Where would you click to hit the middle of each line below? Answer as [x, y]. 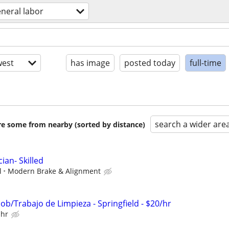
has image [90, 63]
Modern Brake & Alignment [54, 171]
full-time [205, 63]
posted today [150, 63]
